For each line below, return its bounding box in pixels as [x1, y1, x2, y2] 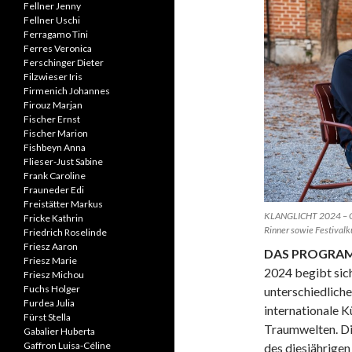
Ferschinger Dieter [24, 57, 104, 68]
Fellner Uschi [24, 14, 80, 26]
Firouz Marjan [24, 99, 82, 111]
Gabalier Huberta [24, 325, 95, 337]
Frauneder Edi [24, 184, 84, 196]
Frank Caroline [24, 170, 86, 181]
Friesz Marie [24, 255, 77, 266]
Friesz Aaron [24, 240, 78, 252]
